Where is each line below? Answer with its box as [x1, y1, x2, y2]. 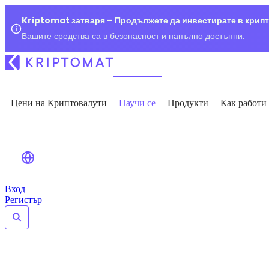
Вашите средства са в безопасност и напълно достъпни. [22, 30, 244, 42]
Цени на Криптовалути [11, 98, 107, 108]
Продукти [168, 98, 208, 108]
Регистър [5, 195, 42, 205]
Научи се [119, 98, 156, 108]
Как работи [220, 98, 267, 108]
